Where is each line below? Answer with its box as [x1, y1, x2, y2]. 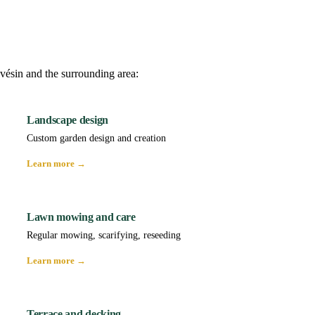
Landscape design [27, 114, 108, 127]
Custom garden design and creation [27, 133, 166, 144]
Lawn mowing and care [27, 211, 136, 224]
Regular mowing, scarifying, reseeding [27, 230, 181, 241]
